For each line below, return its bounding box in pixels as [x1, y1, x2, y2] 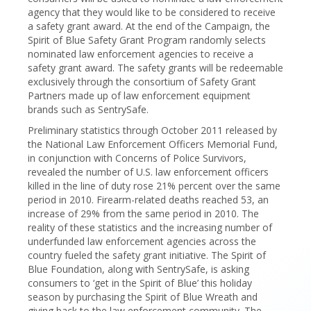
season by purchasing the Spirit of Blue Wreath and [28, 290, 258, 303]
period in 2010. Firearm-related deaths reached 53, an [28, 193, 269, 206]
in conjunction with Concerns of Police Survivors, [28, 151, 246, 165]
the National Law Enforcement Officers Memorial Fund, [28, 137, 278, 151]
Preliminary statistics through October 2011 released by [28, 124, 277, 137]
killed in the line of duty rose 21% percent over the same [28, 179, 280, 192]
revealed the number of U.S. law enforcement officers [28, 165, 269, 178]
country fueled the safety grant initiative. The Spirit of [28, 249, 266, 262]
